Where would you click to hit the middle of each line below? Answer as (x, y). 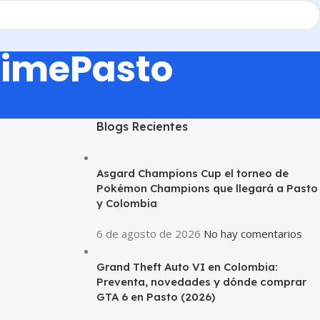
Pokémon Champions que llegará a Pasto (207, 188)
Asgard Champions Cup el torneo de (192, 173)
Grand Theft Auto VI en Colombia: (187, 267)
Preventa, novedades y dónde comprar (201, 282)
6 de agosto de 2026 (148, 234)
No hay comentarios (252, 234)
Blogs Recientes (142, 126)
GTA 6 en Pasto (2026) (155, 297)
